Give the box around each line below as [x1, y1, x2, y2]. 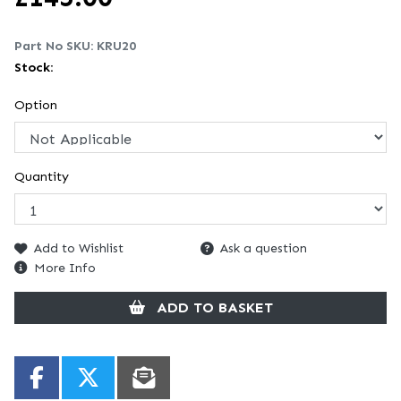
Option [14, 97, 57, 113]
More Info [34, 259, 96, 276]
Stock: [14, 59, 56, 75]
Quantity [14, 168, 69, 184]
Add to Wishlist [34, 240, 124, 256]
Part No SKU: [14, 38, 97, 54]
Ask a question [220, 240, 307, 256]
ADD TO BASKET [156, 299, 273, 316]
